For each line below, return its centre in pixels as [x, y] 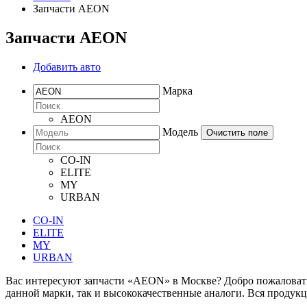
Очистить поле [237, 132]
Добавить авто [67, 66]
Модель [180, 132]
